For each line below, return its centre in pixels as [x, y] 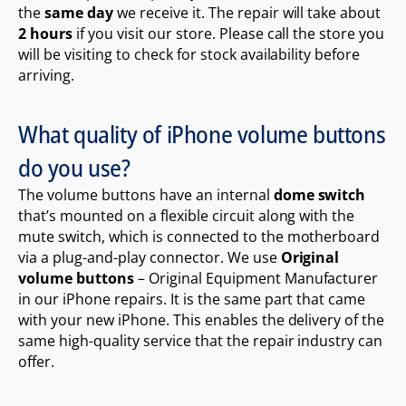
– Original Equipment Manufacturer [256, 278]
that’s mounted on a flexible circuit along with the [187, 215]
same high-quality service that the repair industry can [201, 340]
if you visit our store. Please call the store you [228, 33]
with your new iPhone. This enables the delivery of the [202, 319]
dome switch [319, 194]
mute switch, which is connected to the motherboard [199, 236]
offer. [36, 361]
